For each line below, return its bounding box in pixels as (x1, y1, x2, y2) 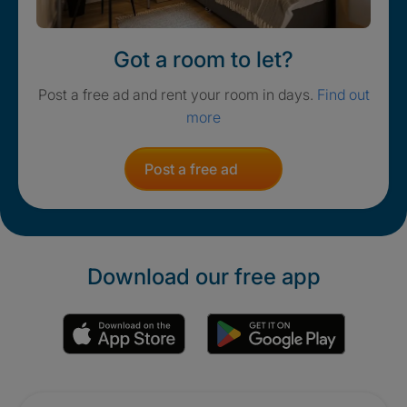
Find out (316, 84, 370, 104)
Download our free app (86, 263, 321, 290)
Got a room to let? (114, 45, 293, 73)
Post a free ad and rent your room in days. (37, 84, 317, 104)
